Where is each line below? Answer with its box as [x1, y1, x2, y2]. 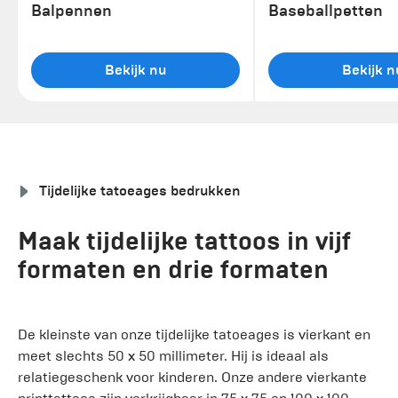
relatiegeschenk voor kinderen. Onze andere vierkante [18, 368, 367, 386]
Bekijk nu [105, 60, 166, 79]
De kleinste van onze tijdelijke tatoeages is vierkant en [18, 325, 370, 343]
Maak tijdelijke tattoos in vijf [18, 225, 351, 257]
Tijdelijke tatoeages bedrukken [39, 181, 241, 200]
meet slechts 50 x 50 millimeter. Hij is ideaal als [18, 346, 329, 364]
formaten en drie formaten [18, 253, 329, 285]
